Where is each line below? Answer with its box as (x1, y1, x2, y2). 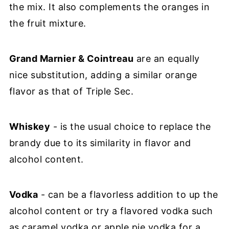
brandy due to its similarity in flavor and (9, 137, 191, 148)
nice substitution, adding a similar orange (9, 69, 197, 80)
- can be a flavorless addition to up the (38, 189, 218, 200)
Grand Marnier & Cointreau (9, 53, 134, 64)
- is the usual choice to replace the (50, 121, 211, 132)
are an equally (133, 53, 200, 64)
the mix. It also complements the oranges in (9, 1, 210, 12)
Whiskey (9, 121, 51, 132)
